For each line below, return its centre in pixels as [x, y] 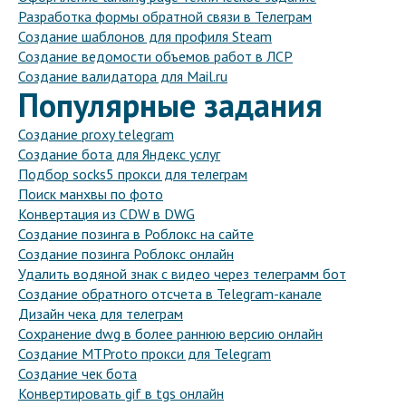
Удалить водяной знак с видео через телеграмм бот [182, 274]
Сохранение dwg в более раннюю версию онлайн [170, 334]
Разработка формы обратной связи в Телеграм [165, 17]
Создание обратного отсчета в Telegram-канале [170, 294]
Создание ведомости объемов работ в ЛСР [155, 57]
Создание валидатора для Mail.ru [123, 77]
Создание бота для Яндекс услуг [119, 155]
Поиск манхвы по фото [91, 194]
